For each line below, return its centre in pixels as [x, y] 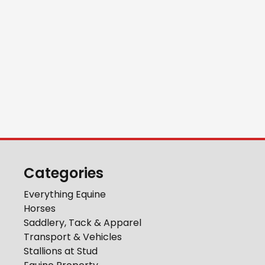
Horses [40, 209]
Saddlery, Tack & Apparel [83, 223]
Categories [64, 173]
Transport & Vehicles [73, 237]
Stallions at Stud [61, 251]
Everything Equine [65, 194]
